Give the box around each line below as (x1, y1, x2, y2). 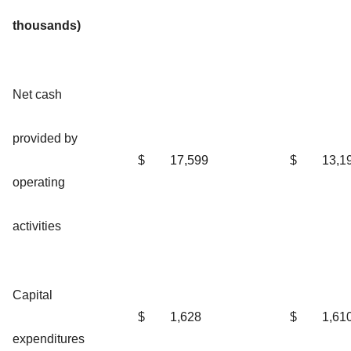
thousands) (13, 18, 81, 32)
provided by (13, 131, 78, 145)
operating (13, 175, 65, 189)
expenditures (13, 331, 85, 346)
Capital (13, 288, 52, 302)
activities (13, 219, 61, 233)
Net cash (13, 87, 62, 101)
